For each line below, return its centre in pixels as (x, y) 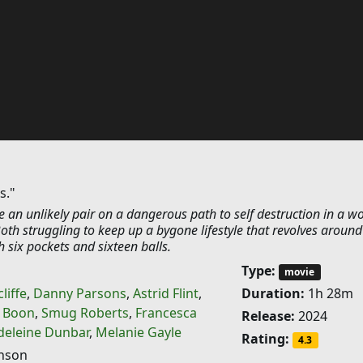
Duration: (273, 294)
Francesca (166, 313)
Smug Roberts (85, 313)
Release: (268, 316)
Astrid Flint (165, 293)
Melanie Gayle (138, 332)
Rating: (265, 339)
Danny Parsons (79, 293)
